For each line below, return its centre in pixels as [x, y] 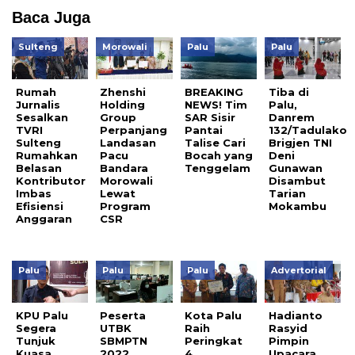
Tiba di [289, 92]
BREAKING [214, 92]
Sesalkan [42, 118]
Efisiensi [40, 206]
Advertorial [299, 271]
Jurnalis [38, 105]
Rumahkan [47, 156]
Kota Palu [213, 316]
